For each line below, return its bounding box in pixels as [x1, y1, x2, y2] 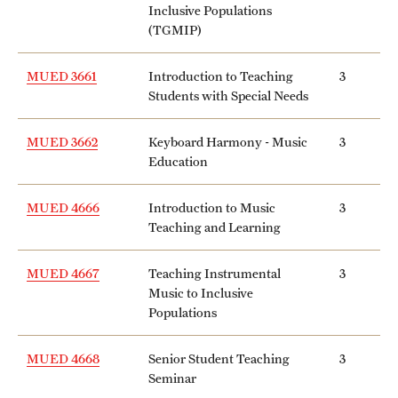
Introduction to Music [148, 199, 275, 215]
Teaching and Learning [148, 219, 281, 235]
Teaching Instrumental [148, 265, 281, 281]
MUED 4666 [27, 199, 99, 215]
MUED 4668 [27, 350, 99, 366]
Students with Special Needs [148, 87, 308, 103]
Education [148, 153, 208, 169]
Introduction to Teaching [148, 68, 293, 84]
